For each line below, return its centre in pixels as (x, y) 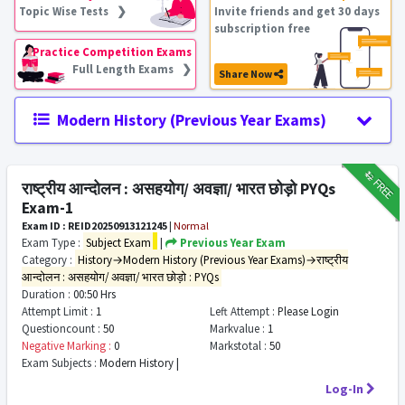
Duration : (46, 294)
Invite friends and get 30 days (297, 11)
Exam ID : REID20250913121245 (94, 226)
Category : (47, 259)
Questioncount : (61, 328)
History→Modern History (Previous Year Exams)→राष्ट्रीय (212, 259)
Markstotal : (238, 345)
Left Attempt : (242, 311)
